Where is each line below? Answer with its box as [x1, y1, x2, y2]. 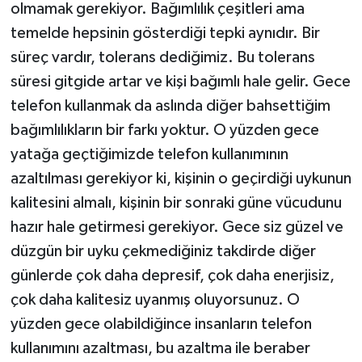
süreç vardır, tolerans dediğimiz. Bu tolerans [10, 48, 315, 65]
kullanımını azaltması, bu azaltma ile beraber [10, 339, 310, 356]
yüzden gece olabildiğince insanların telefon [10, 315, 312, 332]
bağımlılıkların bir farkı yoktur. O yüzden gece [10, 121, 319, 138]
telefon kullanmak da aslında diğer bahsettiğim [10, 97, 330, 114]
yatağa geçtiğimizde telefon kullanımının [10, 145, 288, 162]
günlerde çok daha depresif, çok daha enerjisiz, [10, 267, 335, 284]
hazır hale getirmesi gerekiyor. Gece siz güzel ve [10, 218, 343, 235]
